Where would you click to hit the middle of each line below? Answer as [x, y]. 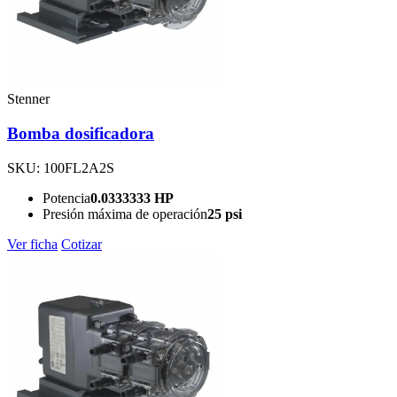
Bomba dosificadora [81, 134]
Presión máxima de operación [125, 214]
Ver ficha [32, 244]
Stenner [28, 99]
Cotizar [82, 244]
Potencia [66, 198]
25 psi [225, 214]
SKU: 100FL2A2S [61, 167]
